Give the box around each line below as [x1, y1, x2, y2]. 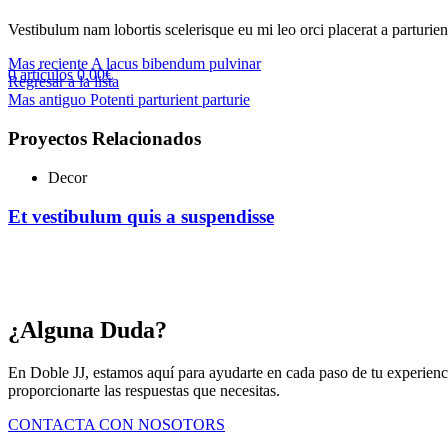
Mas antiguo [8, 91, 86, 109]
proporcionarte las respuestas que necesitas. [8, 382, 280, 400]
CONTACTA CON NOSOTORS [8, 416, 225, 434]
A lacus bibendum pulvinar [91, 55, 261, 73]
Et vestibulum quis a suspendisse [8, 205, 274, 227]
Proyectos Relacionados [8, 128, 201, 150]
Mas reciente [8, 55, 88, 73]
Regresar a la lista [8, 73, 119, 91]
